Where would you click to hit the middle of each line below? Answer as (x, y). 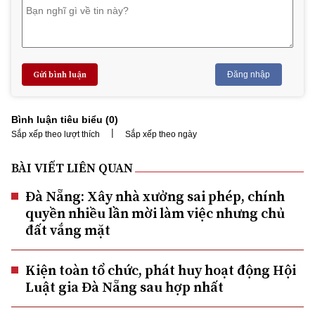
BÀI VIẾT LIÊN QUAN (72, 167)
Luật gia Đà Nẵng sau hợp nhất (124, 287)
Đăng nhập (249, 74)
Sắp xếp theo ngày (161, 134)
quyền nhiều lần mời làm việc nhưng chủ (155, 213)
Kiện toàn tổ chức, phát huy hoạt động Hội (161, 270)
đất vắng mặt (68, 230)
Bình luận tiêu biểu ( (60, 119)
